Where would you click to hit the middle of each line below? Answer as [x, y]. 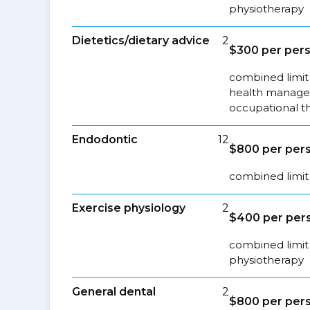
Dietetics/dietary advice [141, 40]
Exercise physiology [129, 208]
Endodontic [105, 139]
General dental [114, 292]
